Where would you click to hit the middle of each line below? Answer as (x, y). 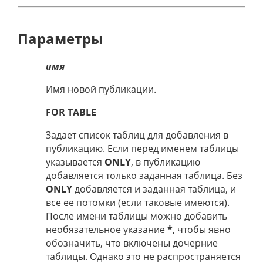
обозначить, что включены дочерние (132, 243)
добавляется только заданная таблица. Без (144, 176)
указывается (75, 162)
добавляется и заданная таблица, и (154, 189)
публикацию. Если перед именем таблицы (142, 149)
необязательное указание (107, 230)
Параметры (60, 39)
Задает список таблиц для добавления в (137, 135)
